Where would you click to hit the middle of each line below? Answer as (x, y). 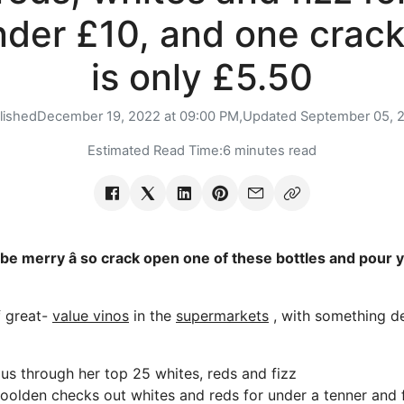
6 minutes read (270, 151)
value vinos (91, 316)
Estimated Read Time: (155, 151)
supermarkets (222, 316)
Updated (271, 117)
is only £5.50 (202, 78)
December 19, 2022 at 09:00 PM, (139, 117)
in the (152, 316)
